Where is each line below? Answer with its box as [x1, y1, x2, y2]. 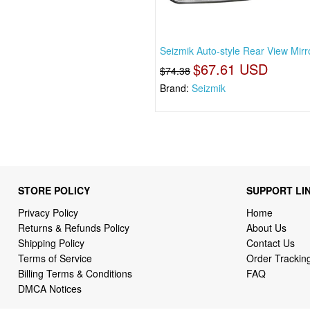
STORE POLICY [18, 183, 91, 198]
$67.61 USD [193, 58, 268, 79]
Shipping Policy [18, 236, 88, 250]
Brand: [160, 80, 192, 95]
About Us [246, 221, 286, 235]
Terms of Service [18, 251, 93, 266]
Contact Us [246, 236, 295, 250]
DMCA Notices [18, 282, 82, 296]
